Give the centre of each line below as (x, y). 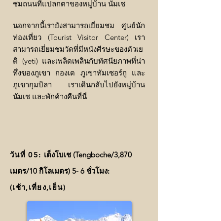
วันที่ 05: (26, 155)
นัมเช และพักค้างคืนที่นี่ (50, 97)
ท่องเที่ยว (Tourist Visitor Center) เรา (79, 37)
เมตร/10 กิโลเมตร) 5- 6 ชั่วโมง (59, 171)
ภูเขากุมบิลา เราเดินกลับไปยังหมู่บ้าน (79, 85)
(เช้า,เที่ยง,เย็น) (38, 187)
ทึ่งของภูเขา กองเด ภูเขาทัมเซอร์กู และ (79, 73)
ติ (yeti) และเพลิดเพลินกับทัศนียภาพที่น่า (79, 61)
